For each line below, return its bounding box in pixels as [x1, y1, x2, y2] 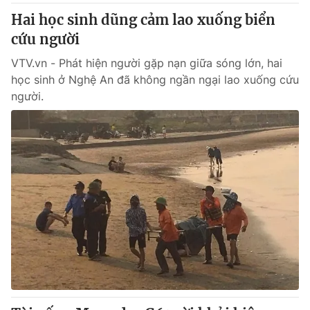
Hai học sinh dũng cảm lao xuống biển [11, 11, 275, 28]
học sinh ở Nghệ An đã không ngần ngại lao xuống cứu [11, 73, 299, 86]
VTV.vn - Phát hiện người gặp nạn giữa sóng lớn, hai [11, 56, 282, 70]
